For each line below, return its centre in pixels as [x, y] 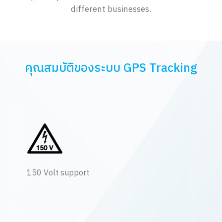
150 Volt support [58, 173]
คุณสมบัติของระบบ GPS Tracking [111, 68]
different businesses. [111, 9]
